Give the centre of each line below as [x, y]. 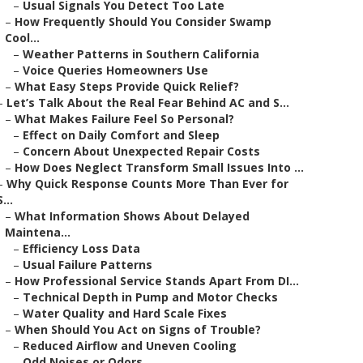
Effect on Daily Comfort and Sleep [121, 135]
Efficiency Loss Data [81, 248]
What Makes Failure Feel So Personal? [124, 119]
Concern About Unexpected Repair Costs [141, 151]
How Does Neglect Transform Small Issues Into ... [159, 167]
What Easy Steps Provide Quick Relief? [127, 86]
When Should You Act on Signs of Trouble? [138, 329]
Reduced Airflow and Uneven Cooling [130, 346]
